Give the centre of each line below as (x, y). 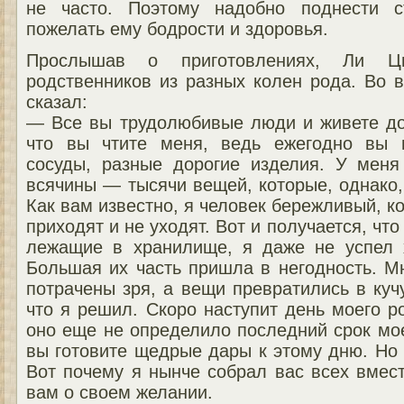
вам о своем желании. (119, 392)
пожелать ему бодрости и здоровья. (177, 28)
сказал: (57, 101)
